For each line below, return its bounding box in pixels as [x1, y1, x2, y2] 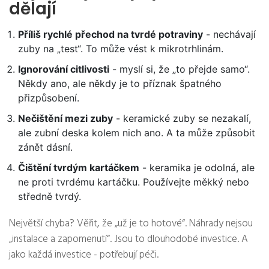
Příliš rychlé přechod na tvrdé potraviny [18, 28, 203, 41]
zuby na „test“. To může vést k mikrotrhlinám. [18, 43, 223, 55]
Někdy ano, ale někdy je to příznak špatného [18, 77, 222, 90]
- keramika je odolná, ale [139, 162, 255, 174]
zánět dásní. [18, 141, 73, 154]
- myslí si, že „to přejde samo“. [109, 63, 250, 76]
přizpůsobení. [18, 92, 79, 104]
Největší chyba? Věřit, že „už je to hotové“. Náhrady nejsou [9, 216, 253, 232]
